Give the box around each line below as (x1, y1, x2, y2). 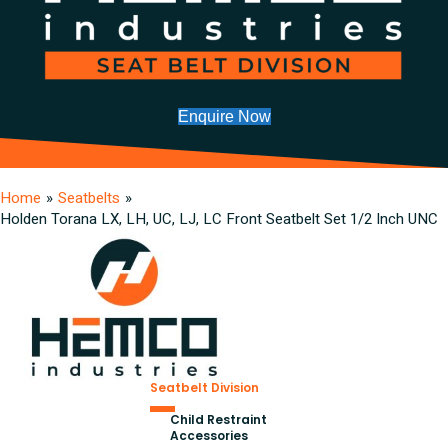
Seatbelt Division (150, 378, 260, 396)
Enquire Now (177, 107, 271, 125)
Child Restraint (170, 410, 268, 428)
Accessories (170, 426, 249, 444)
